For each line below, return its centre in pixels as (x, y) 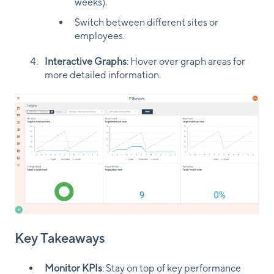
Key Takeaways (60, 238)
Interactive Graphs (86, 61)
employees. (100, 35)
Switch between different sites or (146, 22)
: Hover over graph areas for (186, 61)
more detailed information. (103, 75)
